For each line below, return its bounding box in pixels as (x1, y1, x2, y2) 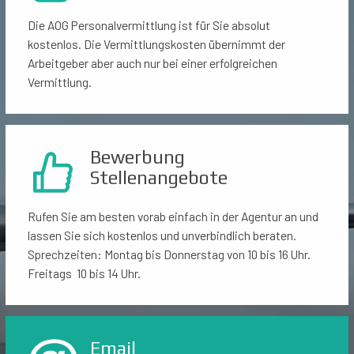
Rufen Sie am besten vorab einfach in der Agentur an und (28, 209, 318, 224)
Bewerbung (90, 146, 185, 168)
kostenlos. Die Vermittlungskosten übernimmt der (28, 36, 285, 51)
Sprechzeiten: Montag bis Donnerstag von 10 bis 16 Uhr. (28, 247, 311, 262)
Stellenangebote (90, 167, 228, 188)
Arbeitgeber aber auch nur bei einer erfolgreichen (28, 55, 277, 70)
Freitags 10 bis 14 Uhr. (28, 265, 141, 281)
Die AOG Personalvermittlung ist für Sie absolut (28, 17, 270, 32)
